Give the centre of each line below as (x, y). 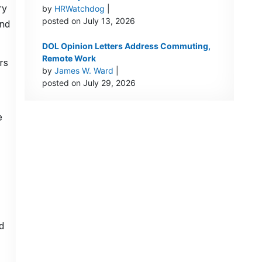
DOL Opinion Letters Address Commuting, (126, 46)
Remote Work (69, 58)
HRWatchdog (79, 9)
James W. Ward (84, 71)
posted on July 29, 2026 (89, 83)
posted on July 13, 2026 (88, 21)
